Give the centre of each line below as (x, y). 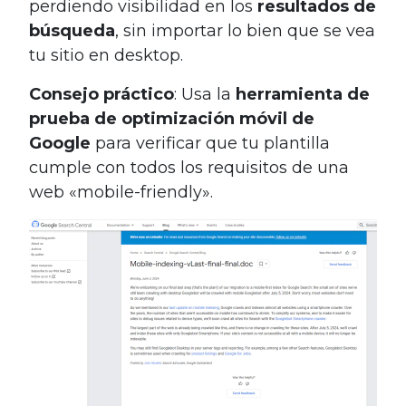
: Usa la (205, 94)
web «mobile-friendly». (121, 192)
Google (60, 143)
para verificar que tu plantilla (210, 143)
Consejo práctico (101, 94)
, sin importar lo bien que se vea (245, 30)
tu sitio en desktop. (106, 55)
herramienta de (303, 94)
